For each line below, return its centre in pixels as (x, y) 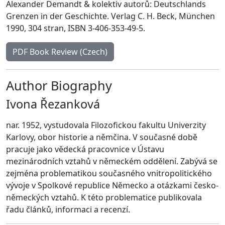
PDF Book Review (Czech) (60, 51)
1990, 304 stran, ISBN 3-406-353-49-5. (76, 28)
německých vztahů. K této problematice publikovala (104, 197)
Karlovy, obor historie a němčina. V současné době (102, 137)
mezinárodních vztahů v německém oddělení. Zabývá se (112, 161)
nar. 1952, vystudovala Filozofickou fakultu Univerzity (106, 125)
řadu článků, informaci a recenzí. (68, 209)
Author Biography (59, 85)
